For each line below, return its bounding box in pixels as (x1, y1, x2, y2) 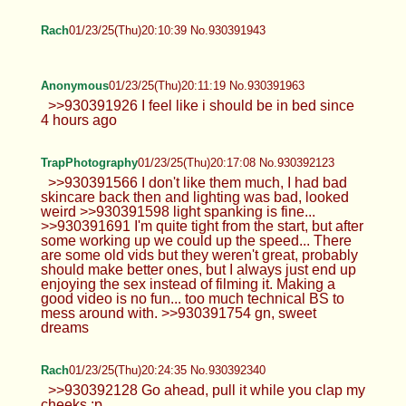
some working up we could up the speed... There (40, 232, 352, 248)
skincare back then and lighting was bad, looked (40, 188, 349, 205)
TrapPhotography (40, 155, 138, 169)
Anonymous (40, 78, 109, 92)
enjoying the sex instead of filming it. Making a (40, 275, 335, 292)
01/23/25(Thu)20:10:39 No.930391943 (68, 23, 266, 37)
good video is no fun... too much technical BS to (40, 290, 344, 306)
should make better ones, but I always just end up (40, 261, 356, 277)
